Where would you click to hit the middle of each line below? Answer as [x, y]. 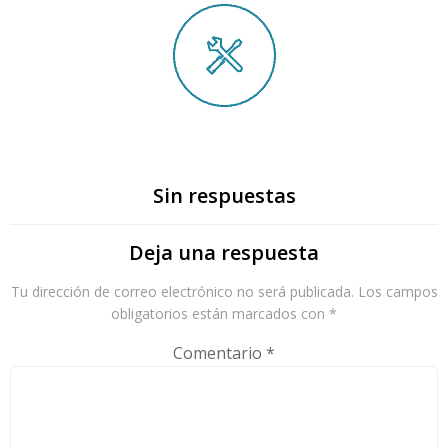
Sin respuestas [224, 195]
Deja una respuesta [224, 252]
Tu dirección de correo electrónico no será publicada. [182, 291]
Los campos [397, 291]
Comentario [219, 353]
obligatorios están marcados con [220, 313]
